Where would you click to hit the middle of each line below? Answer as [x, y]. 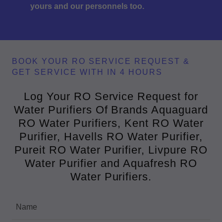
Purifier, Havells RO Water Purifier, [111, 136]
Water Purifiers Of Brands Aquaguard [111, 110]
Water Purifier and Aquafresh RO [111, 163]
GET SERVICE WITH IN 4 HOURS [87, 72]
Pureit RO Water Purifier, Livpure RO [111, 150]
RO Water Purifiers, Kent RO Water [111, 123]
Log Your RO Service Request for [111, 96]
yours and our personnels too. [87, 6]
